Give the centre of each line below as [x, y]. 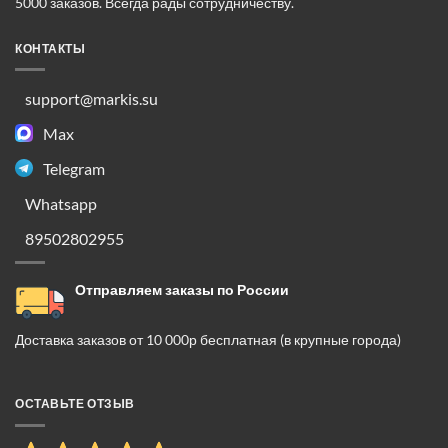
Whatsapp [61, 203]
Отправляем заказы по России [182, 290]
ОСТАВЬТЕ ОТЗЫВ [75, 404]
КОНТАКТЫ [50, 48]
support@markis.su [91, 98]
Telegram [74, 168]
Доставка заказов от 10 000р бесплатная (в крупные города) [208, 340]
